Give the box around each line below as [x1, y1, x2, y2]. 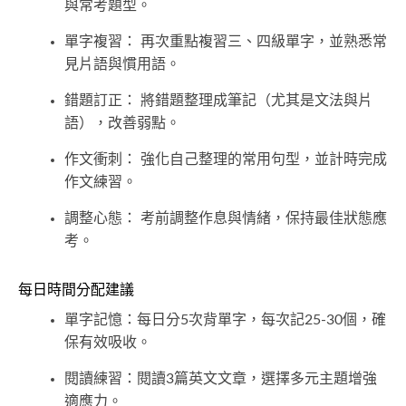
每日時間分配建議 [18, 283, 134, 298]
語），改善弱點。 [64, 116, 180, 131]
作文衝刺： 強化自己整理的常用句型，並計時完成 [64, 152, 387, 168]
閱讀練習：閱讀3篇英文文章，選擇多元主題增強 [64, 372, 377, 387]
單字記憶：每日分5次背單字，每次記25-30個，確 [64, 313, 386, 328]
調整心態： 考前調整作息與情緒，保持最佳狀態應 [64, 211, 387, 227]
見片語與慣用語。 [64, 57, 180, 72]
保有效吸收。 [64, 335, 151, 351]
